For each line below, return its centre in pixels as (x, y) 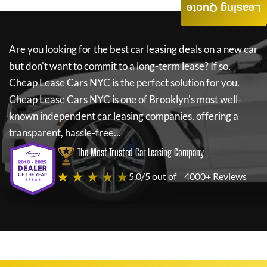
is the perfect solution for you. (175, 83)
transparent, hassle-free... (65, 133)
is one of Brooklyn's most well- (176, 99)
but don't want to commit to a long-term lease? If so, (120, 66)
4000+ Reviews (215, 176)
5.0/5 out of (153, 176)
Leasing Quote (224, 9)
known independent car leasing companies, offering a (124, 116)
